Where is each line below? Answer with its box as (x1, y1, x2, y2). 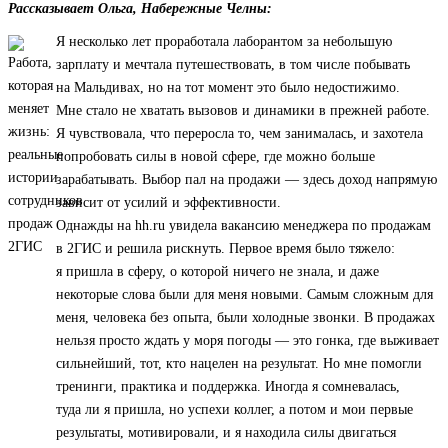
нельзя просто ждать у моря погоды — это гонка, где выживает (56, 333, 439, 349)
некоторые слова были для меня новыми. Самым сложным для (56, 287, 433, 303)
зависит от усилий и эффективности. (56, 195, 281, 211)
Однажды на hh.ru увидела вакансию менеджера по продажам (56, 218, 431, 234)
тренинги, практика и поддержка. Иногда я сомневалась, (56, 379, 400, 395)
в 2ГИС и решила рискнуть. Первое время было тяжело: (56, 241, 395, 257)
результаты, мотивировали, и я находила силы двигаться (56, 425, 396, 441)
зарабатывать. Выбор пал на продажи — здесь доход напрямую (56, 172, 437, 188)
